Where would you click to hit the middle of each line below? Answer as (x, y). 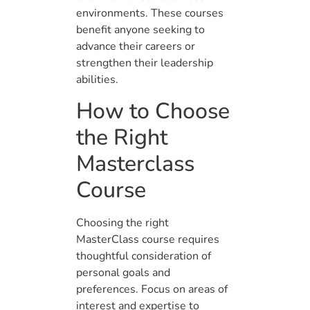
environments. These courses (150, 13)
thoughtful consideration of (144, 256)
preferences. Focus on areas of (152, 289)
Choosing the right (122, 222)
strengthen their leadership (145, 63)
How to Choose (153, 111)
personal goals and (123, 272)
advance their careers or (136, 47)
